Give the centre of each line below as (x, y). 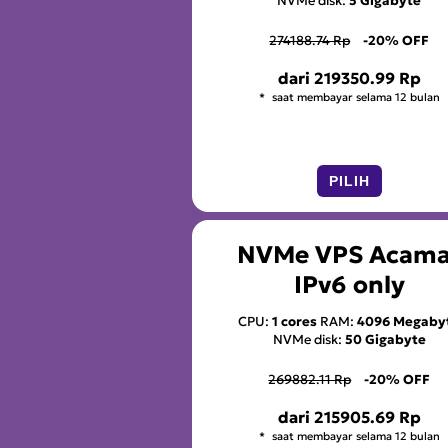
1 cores (295, 321)
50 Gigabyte (385, 339)
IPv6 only (349, 284)
